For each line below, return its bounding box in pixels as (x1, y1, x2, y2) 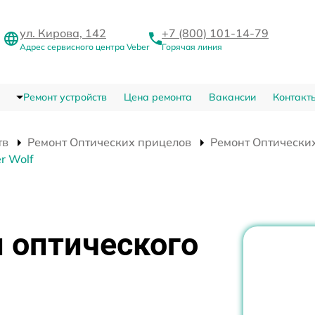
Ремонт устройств (22, 91, 107, 104)
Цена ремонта (123, 91, 192, 104)
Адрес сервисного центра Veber (20, 41, 149, 53)
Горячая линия (162, 41, 222, 53)
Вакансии (208, 91, 256, 104)
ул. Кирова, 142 (20, 26, 106, 41)
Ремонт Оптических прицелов (27, 135, 191, 150)
